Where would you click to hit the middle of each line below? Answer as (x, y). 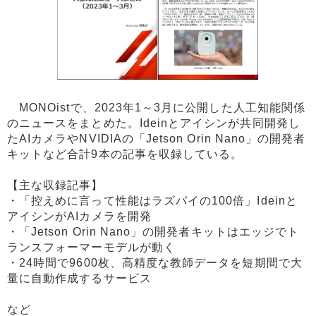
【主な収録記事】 (55, 185)
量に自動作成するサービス (79, 278)
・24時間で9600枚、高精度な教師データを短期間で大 (155, 262)
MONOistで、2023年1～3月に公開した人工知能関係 (156, 107)
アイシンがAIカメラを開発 (79, 216)
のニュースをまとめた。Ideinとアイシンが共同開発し (154, 123)
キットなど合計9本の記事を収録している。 (125, 154)
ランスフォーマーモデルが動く (91, 247)
